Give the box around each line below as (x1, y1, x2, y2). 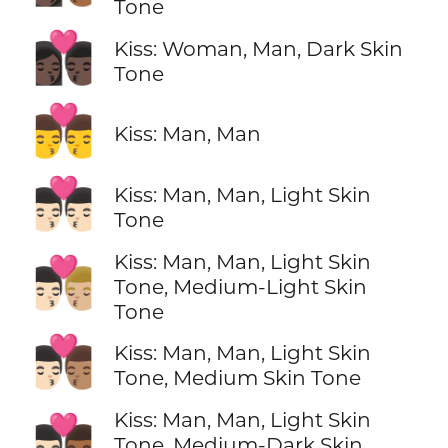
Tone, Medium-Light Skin (113, 273, 367, 299)
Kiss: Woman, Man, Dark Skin (113, 35, 403, 61)
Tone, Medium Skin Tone (113, 365, 361, 391)
